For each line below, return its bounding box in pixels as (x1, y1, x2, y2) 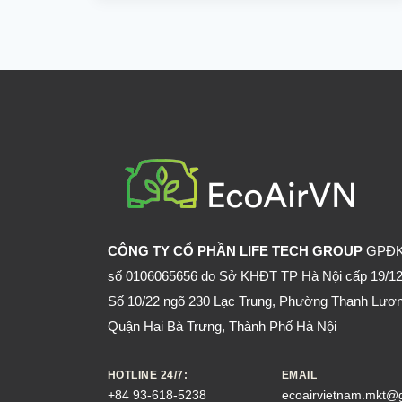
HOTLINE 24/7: (108, 369, 188, 381)
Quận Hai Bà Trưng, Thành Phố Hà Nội (108, 319, 336, 334)
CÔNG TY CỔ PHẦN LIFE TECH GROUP (108, 243, 363, 258)
